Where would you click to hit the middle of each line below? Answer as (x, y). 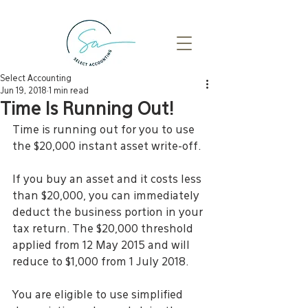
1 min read (69, 91)
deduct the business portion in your (109, 213)
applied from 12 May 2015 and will (102, 246)
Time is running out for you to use (105, 130)
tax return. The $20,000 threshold (104, 229)
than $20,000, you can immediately (107, 196)
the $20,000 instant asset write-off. (107, 147)
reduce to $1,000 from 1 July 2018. (100, 262)
